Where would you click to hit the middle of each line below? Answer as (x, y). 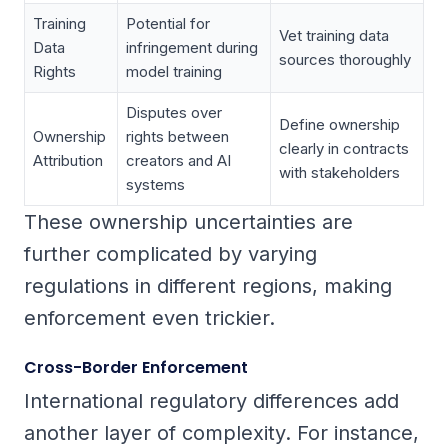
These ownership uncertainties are (188, 222)
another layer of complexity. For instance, (221, 433)
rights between (177, 137)
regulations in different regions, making (208, 286)
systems (155, 185)
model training (174, 72)
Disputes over (174, 113)
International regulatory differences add (211, 401)
